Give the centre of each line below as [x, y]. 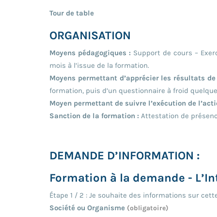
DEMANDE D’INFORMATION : [124, 155]
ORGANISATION [90, 35]
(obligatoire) [147, 208]
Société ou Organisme [87, 208]
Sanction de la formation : [94, 116]
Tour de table [72, 13]
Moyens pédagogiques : [90, 53]
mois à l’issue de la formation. [99, 65]
